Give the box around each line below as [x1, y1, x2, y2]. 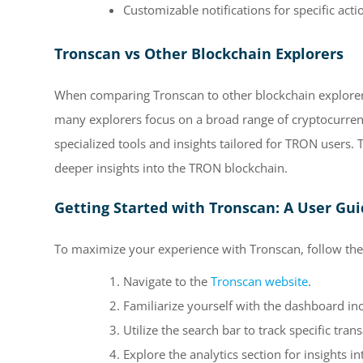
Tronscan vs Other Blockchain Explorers [54, 44, 344, 64]
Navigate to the [123, 272, 211, 289]
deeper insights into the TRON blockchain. [54, 159, 288, 176]
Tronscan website [211, 272, 308, 289]
